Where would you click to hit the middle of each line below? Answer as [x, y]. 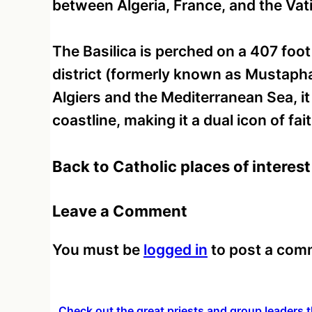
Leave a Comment [120, 211]
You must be [98, 250]
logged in [175, 250]
